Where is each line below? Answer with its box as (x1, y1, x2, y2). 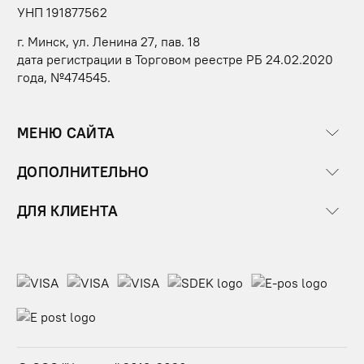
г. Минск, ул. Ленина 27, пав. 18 (17, 33, 200, 50)
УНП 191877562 (17, 4, 107, 21)
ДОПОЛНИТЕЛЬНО (17, 162, 149, 181)
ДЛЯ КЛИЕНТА (17, 201, 118, 220)
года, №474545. (17, 69, 110, 86)
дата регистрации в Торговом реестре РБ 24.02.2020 (17, 51, 333, 68)
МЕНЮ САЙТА (17, 123, 115, 142)
